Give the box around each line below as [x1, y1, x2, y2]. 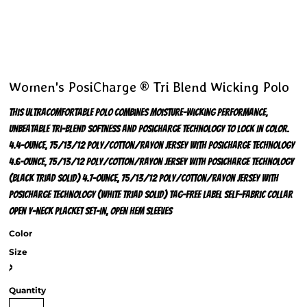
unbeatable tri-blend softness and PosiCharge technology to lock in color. [9, 123, 289, 134]
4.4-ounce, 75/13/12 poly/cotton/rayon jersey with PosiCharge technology [9, 140, 295, 151]
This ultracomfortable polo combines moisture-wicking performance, [9, 107, 268, 118]
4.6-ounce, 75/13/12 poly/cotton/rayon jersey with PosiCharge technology [9, 156, 294, 167]
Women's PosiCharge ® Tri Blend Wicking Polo [9, 79, 289, 95]
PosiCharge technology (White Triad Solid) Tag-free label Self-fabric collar [9, 189, 293, 200]
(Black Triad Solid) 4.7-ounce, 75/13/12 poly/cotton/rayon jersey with [9, 173, 278, 184]
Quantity [9, 285, 46, 295]
